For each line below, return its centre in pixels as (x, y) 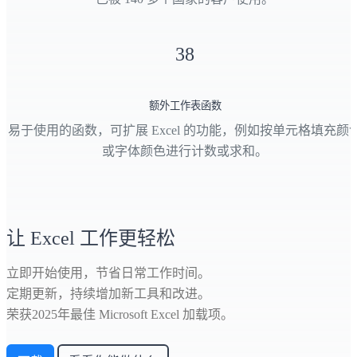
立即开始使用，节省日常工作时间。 (108, 273)
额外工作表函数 (185, 106)
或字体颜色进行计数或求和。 (185, 151)
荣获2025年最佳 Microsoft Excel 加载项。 (120, 315)
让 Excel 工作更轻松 (91, 239)
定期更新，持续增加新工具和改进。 (108, 294)
